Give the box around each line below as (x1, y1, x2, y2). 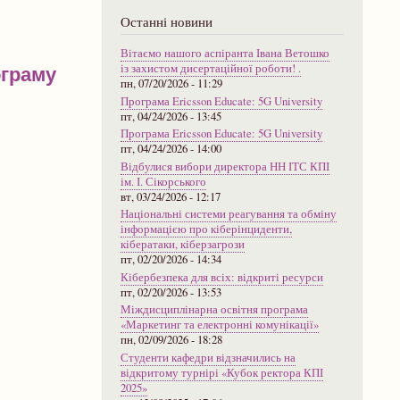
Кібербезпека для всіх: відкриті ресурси (120, 269, 323, 285)
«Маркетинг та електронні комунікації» (120, 317, 319, 333)
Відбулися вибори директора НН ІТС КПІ (120, 158, 329, 174)
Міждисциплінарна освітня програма (120, 302, 308, 318)
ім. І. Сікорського (120, 173, 206, 189)
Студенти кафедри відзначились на (120, 349, 296, 365)
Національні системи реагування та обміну (120, 206, 337, 222)
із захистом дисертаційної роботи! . (120, 61, 301, 77)
